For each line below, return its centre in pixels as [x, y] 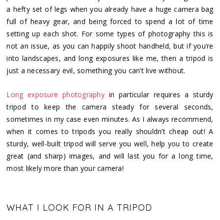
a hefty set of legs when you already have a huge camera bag [110, 9]
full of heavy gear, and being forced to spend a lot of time [110, 21]
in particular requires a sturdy [159, 94]
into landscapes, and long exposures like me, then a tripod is [110, 58]
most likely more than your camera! [65, 168]
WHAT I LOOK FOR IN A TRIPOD [80, 207]
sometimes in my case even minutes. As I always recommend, [110, 119]
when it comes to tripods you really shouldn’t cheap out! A [110, 131]
